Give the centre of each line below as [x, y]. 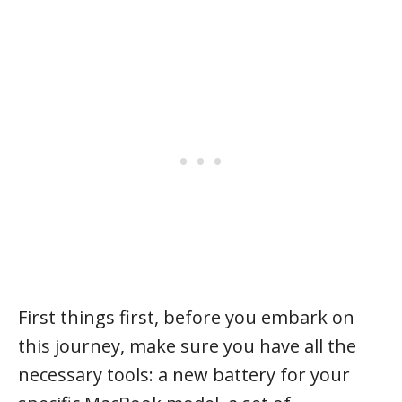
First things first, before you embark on [186, 317]
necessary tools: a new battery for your [184, 374]
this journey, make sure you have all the [187, 345]
